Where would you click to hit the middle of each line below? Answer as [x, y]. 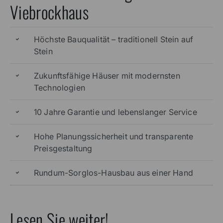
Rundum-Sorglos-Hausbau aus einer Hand [113, 172]
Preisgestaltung [63, 148]
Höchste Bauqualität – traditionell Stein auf [114, 39]
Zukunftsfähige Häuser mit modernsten [107, 75]
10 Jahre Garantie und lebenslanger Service [115, 112]
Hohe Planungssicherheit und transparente [114, 136]
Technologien [59, 87]
